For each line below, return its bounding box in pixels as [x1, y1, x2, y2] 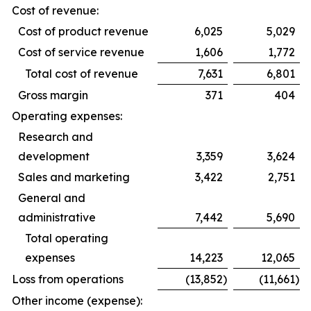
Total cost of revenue [25, 66, 138, 81]
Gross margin [18, 87, 88, 102]
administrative [18, 210, 96, 224]
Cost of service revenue [18, 44, 144, 59]
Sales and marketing [18, 169, 130, 184]
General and [18, 190, 85, 205]
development [18, 149, 90, 163]
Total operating [25, 230, 108, 245]
